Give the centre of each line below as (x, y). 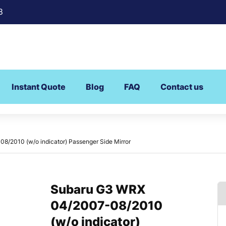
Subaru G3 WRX (98, 190)
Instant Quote (39, 87)
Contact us (182, 87)
